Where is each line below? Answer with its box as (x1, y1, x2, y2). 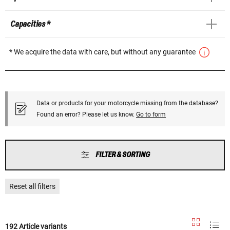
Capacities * (10, 19, 50, 29)
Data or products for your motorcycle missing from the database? (36, 99, 218, 107)
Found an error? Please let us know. (36, 110, 136, 118)
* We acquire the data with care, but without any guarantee (9, 47, 197, 56)
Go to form (136, 110, 166, 118)
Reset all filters (9, 182, 55, 190)
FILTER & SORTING (95, 150, 150, 159)
